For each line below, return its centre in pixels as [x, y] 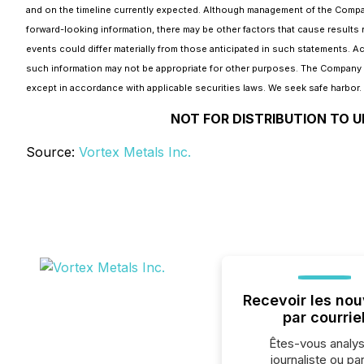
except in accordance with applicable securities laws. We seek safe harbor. [194, 88]
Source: [52, 152]
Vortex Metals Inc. [135, 152]
